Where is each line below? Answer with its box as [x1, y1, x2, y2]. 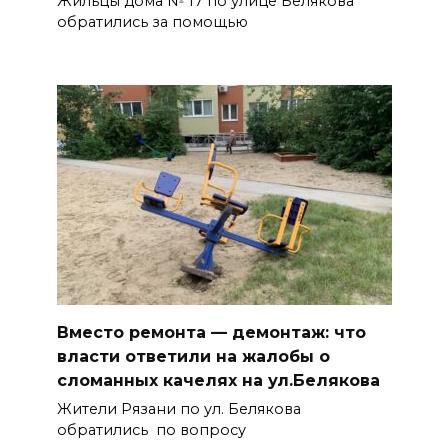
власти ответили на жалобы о [56, 346, 330, 366]
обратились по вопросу [56, 421, 246, 440]
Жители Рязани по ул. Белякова [56, 400, 301, 419]
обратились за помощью [56, 13, 248, 32]
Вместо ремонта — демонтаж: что [56, 322, 366, 342]
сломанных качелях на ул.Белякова [56, 370, 380, 390]
